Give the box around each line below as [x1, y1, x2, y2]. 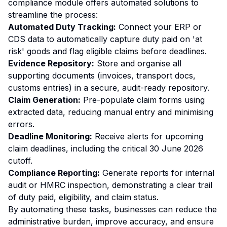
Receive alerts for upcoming [92, 131, 203, 141]
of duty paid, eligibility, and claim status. [8, 192, 159, 202]
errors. [8, 119, 34, 129]
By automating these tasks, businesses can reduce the [8, 204, 217, 214]
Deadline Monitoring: [8, 131, 92, 141]
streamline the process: [8, 10, 98, 20]
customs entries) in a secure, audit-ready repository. [8, 83, 209, 93]
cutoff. [8, 156, 32, 166]
